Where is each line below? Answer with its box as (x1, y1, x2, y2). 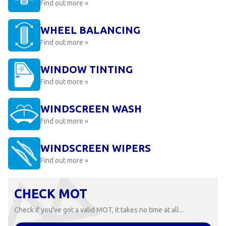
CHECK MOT (14, 187, 87, 201)
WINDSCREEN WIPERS (40, 142, 151, 154)
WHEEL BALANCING (40, 24, 140, 36)
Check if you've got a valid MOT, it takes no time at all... (14, 206, 184, 214)
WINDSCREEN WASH (40, 103, 142, 115)
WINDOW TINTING (40, 64, 133, 75)
